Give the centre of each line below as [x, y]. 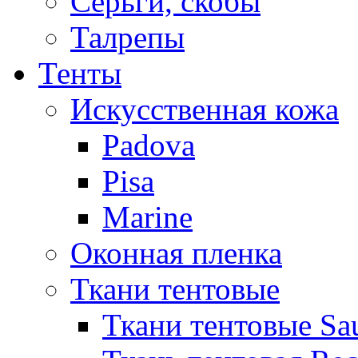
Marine [147, 217]
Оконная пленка [176, 253]
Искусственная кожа [205, 109]
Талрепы [127, 37]
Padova [149, 145]
